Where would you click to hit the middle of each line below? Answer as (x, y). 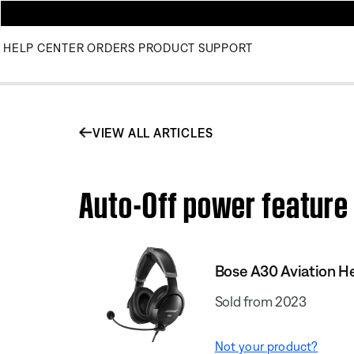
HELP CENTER (44, 48)
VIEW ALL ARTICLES (153, 132)
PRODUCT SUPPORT (195, 48)
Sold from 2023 (260, 301)
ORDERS (111, 48)
